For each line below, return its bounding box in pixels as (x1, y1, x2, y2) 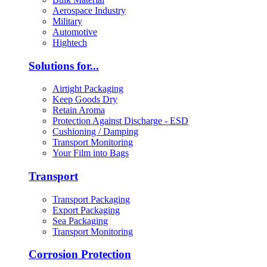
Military (52, 15, 82, 26)
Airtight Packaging (52, 83, 123, 94)
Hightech (52, 37, 87, 48)
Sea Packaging (52, 215, 108, 226)
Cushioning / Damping (52, 126, 138, 137)
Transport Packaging (52, 194, 130, 204)
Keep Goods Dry (52, 94, 117, 105)
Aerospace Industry (52, 5, 126, 15)
